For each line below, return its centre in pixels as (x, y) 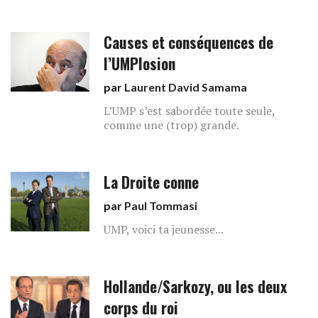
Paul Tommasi (161, 205)
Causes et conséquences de (189, 42)
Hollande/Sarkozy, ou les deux (196, 286)
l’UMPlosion (140, 64)
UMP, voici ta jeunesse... (164, 229)
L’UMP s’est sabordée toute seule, (190, 111)
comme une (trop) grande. (172, 125)
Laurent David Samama (186, 87)
